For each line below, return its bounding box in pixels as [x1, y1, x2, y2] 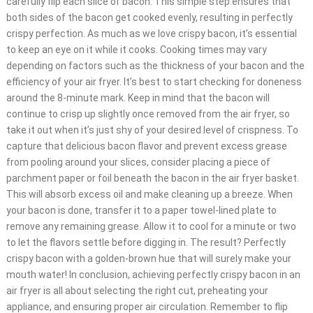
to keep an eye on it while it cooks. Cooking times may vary [6, 44, 267, 56]
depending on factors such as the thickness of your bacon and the [6, 60, 305, 72]
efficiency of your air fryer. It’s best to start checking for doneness [6, 76, 302, 88]
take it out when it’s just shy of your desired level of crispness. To [6, 124, 298, 136]
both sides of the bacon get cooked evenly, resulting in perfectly [6, 12, 293, 24]
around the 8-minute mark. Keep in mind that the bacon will [6, 92, 270, 104]
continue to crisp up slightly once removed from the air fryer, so [6, 108, 290, 120]
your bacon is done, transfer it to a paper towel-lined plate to [6, 205, 277, 217]
